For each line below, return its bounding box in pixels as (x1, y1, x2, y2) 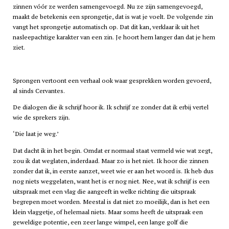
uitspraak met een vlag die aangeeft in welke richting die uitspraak (12, 187, 196, 196)
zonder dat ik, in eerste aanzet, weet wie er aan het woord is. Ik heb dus (12, 166, 214, 175)
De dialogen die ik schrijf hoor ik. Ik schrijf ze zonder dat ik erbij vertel (12, 102, 209, 111)
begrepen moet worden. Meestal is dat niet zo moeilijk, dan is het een (12, 197, 210, 206)
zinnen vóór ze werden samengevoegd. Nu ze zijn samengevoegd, (12, 2, 202, 11)
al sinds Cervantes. (12, 86, 65, 95)
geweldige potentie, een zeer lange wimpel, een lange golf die (12, 217, 188, 226)
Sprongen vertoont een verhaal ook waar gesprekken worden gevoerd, (12, 76, 211, 85)
